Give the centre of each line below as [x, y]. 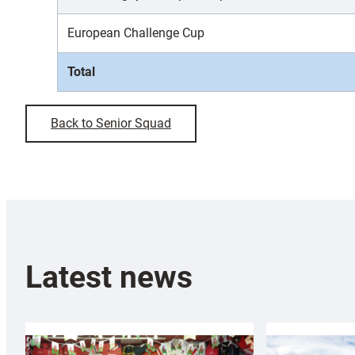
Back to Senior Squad [111, 124]
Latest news [109, 277]
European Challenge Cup [136, 33]
